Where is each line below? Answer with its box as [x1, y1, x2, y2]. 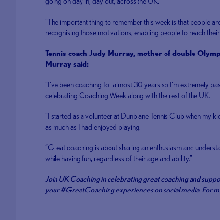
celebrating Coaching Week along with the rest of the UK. [45, 91, 211, 100]
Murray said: [45, 59, 89, 69]
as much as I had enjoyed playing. [45, 122, 141, 132]
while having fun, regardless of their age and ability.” [45, 154, 192, 163]
